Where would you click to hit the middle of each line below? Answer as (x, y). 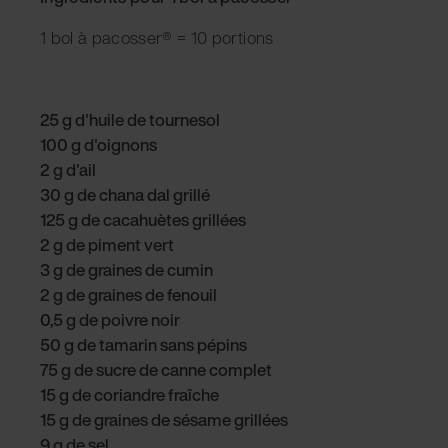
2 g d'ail (68, 169)
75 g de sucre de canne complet (156, 369)
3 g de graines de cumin (126, 269)
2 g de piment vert (107, 244)
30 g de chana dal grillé (125, 194)
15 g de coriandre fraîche (129, 394)
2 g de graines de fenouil (128, 294)
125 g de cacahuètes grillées (143, 219)
